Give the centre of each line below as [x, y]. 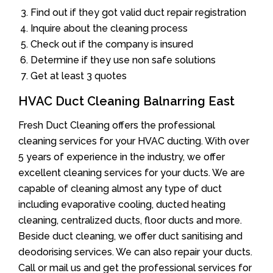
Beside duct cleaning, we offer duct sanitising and [130, 236]
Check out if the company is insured [112, 44]
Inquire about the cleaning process [109, 28]
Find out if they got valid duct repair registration [138, 12]
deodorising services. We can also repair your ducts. [135, 252]
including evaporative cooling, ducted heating [122, 204]
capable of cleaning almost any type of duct [120, 188]
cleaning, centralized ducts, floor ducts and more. [130, 220]
